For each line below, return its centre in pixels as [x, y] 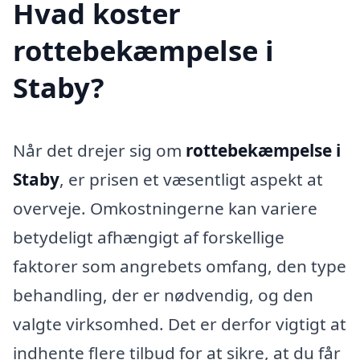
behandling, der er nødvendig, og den [163, 295]
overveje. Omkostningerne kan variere [165, 208]
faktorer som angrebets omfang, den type [180, 266]
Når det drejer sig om [99, 150]
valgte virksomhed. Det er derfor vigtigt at [180, 323]
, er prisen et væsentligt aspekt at [191, 179]
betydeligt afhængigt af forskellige [149, 237]
